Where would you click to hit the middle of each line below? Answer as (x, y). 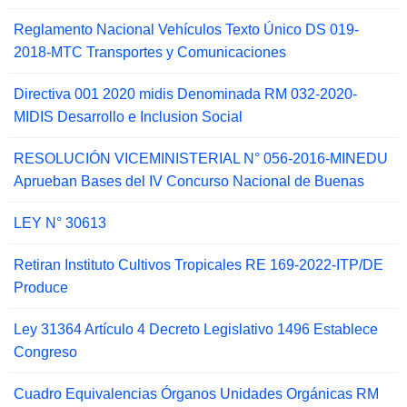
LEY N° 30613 (60, 223)
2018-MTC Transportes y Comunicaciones (150, 53)
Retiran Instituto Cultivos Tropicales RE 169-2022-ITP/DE (199, 265)
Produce (41, 288)
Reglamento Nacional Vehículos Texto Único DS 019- (186, 30)
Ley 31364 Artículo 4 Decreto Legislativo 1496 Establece (196, 330)
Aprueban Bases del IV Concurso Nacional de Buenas (189, 182)
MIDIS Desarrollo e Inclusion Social (128, 117)
